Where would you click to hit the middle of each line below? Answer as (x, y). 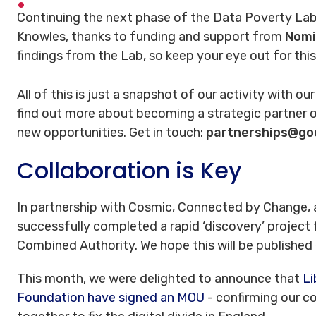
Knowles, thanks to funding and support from (151, 36)
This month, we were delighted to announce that (160, 278)
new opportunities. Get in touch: (111, 132)
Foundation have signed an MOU (111, 297)
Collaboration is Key (129, 170)
